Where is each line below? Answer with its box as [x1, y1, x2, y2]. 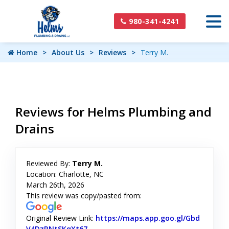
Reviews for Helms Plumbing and [15, 103, 212, 120]
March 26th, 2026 [26, 180, 84, 190]
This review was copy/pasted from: [26, 191, 142, 200]
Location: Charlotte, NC [26, 169, 104, 179]
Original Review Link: [26, 213, 96, 223]
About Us [52, 48, 84, 57]
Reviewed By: [26, 158, 72, 168]
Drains [15, 120, 54, 137]
